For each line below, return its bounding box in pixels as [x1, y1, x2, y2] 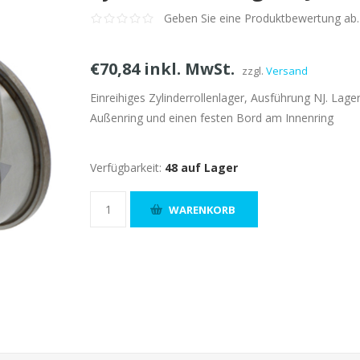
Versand [266, 63, 309, 78]
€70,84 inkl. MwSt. [90, 58, 235, 80]
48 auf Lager [165, 160, 239, 175]
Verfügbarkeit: [90, 160, 162, 175]
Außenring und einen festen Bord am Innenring [90, 110, 334, 125]
